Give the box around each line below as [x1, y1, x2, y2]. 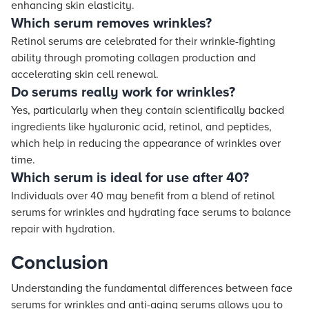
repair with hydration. [11, 222, 115, 236]
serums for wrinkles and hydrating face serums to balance [11, 206, 291, 219]
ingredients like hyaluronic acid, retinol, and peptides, [11, 120, 272, 134]
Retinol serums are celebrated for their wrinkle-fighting [11, 34, 275, 48]
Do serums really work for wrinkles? [11, 84, 235, 101]
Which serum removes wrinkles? [11, 15, 212, 32]
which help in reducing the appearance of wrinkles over [11, 137, 281, 150]
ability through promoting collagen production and [11, 51, 256, 65]
